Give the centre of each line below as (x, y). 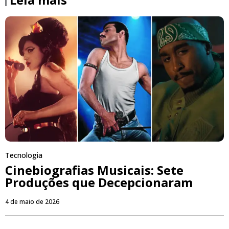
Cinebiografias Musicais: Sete (94, 170)
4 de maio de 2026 (32, 201)
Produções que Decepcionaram (99, 182)
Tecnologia (24, 155)
